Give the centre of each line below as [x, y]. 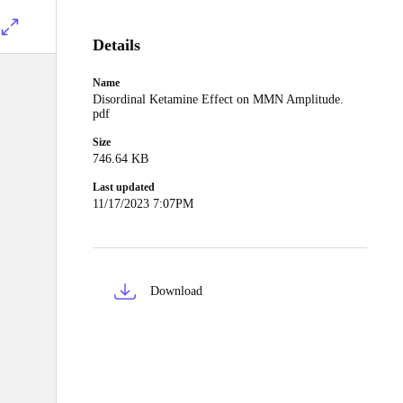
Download [176, 291]
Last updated [124, 187]
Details [116, 45]
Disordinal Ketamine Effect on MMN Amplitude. [218, 99]
